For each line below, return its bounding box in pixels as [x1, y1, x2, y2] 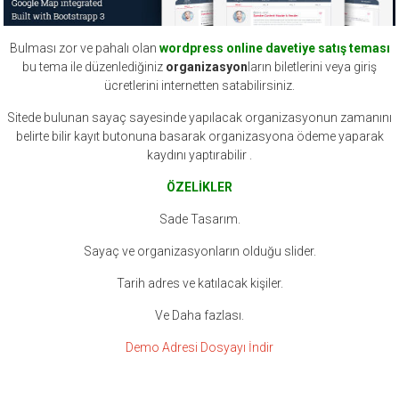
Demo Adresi [126, 340, 198, 355]
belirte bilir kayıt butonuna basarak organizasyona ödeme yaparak [15, 129, 384, 144]
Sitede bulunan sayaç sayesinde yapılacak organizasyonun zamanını [7, 110, 392, 126]
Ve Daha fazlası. [155, 308, 244, 323]
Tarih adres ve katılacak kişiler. [116, 276, 283, 291]
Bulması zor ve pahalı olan [9, 41, 159, 56]
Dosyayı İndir [200, 340, 273, 355]
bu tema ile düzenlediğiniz [22, 60, 166, 75]
